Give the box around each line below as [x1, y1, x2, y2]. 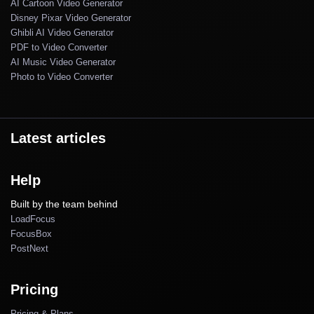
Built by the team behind [11, 198, 118, 210]
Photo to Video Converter [11, 71, 113, 82]
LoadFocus [11, 213, 55, 224]
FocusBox [11, 228, 52, 239]
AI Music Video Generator [11, 56, 116, 67]
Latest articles [11, 130, 106, 146]
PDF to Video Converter [11, 41, 107, 53]
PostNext [11, 243, 48, 254]
